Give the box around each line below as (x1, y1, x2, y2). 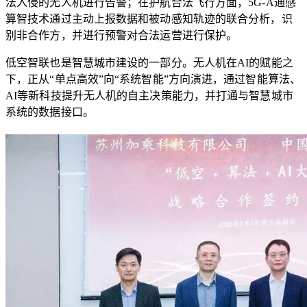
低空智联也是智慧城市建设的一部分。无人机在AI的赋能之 (5, 57, 293, 69)
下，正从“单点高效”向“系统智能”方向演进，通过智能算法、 (5, 73, 301, 86)
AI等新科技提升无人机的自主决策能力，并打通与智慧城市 (5, 90, 293, 102)
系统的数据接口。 (5, 106, 94, 119)
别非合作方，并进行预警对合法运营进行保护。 (5, 29, 238, 42)
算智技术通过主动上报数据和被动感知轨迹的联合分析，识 (5, 13, 293, 25)
